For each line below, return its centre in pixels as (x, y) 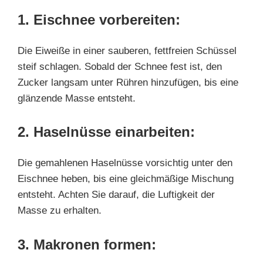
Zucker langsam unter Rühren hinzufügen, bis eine (128, 82)
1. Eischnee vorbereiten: (99, 19)
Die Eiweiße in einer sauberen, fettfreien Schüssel (127, 50)
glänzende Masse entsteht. (77, 98)
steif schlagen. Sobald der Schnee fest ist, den (120, 66)
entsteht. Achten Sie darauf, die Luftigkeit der (116, 195)
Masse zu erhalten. (60, 210)
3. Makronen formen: (87, 244)
